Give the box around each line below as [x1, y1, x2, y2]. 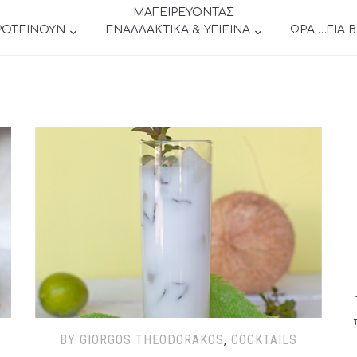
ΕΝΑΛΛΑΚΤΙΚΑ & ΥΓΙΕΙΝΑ [104, 24, 250, 36]
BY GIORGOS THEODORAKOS [60, 332, 224, 347]
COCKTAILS [231, 332, 297, 347]
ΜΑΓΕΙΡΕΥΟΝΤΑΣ [133, 6, 234, 18]
